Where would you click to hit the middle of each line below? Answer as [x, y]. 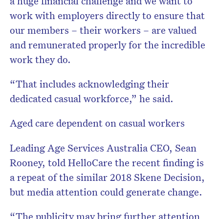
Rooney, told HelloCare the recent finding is [107, 163]
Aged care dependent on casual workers [97, 123]
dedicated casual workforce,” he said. [92, 99]
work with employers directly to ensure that [107, 15]
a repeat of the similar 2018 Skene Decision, [107, 177]
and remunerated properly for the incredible [108, 45]
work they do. [42, 59]
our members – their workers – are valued [103, 30]
